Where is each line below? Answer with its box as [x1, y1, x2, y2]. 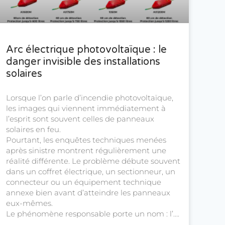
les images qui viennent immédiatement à [6, 103, 166, 114]
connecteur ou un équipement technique [6, 177, 161, 187]
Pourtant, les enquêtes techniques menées [6, 135, 166, 145]
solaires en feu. [6, 125, 61, 135]
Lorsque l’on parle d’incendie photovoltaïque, [6, 93, 173, 103]
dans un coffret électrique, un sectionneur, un [6, 167, 175, 177]
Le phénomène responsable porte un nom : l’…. [6, 209, 179, 219]
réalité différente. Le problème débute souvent [6, 156, 180, 166]
